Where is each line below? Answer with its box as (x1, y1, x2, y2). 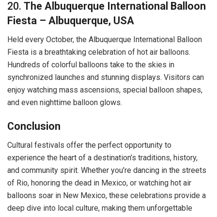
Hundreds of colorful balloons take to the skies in (7, 60, 174, 69)
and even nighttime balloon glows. (7, 97, 122, 107)
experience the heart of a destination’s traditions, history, (7, 153, 198, 162)
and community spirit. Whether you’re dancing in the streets (7, 165, 206, 175)
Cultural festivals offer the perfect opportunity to (7, 140, 171, 150)
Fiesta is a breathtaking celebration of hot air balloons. (7, 47, 190, 57)
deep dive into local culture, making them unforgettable (7, 203, 192, 213)
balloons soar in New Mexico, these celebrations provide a (7, 190, 206, 200)
